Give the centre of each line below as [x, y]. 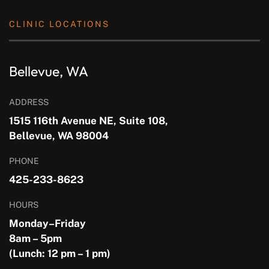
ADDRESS [29, 102]
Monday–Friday [47, 224]
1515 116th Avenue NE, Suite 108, [89, 121]
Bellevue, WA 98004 [59, 136]
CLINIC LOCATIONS [59, 24]
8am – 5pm [35, 239]
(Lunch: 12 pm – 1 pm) [60, 254]
